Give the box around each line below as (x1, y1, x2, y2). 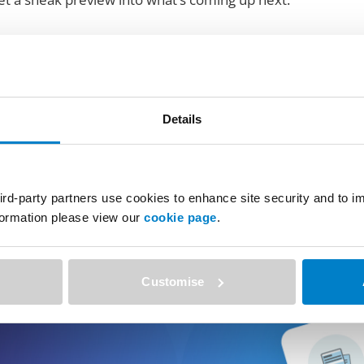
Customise (141, 274, 205, 288)
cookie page (144, 210, 217, 225)
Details (162, 112, 202, 127)
